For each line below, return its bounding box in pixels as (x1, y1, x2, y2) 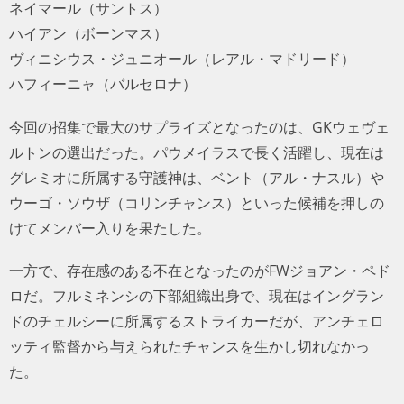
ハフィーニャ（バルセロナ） (9, 74, 197, 95)
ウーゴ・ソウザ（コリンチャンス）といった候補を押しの (9, 192, 384, 213)
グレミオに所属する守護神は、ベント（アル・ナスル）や (9, 167, 384, 188)
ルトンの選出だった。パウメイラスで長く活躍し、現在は (9, 142, 384, 162)
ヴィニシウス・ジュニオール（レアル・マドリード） (9, 49, 355, 69)
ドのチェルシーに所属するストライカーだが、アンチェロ (9, 310, 384, 331)
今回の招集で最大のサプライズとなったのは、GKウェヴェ (9, 116, 390, 137)
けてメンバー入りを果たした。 (9, 217, 211, 238)
